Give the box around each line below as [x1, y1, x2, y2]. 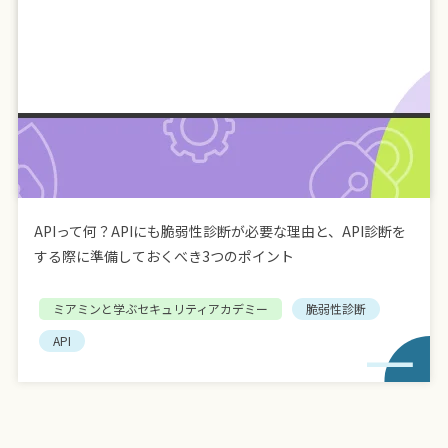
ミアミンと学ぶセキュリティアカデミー [52, 299, 268, 317]
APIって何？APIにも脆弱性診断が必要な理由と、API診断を [34, 220, 407, 241]
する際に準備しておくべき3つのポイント [34, 245, 295, 266]
